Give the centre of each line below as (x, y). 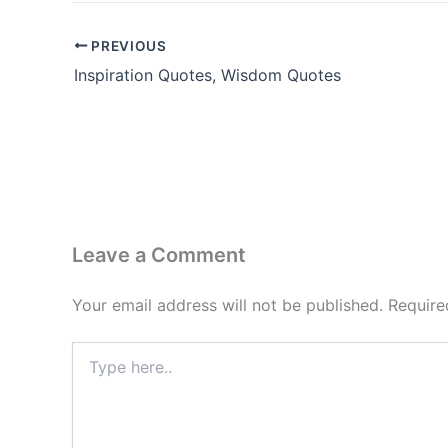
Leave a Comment (159, 254)
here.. (89, 370)
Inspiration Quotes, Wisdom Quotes (207, 74)
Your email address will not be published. (227, 304)
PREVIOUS (127, 45)
